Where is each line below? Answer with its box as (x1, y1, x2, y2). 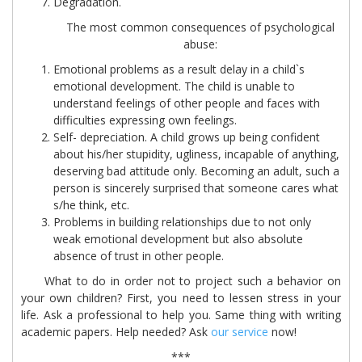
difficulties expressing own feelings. (53, 112, 237, 128)
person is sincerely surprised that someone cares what (53, 180, 339, 196)
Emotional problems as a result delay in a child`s (53, 61, 305, 77)
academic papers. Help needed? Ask (21, 324, 211, 339)
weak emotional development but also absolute (53, 231, 303, 246)
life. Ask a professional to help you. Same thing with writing (21, 307, 341, 322)
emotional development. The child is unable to (53, 78, 295, 94)
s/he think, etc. (53, 197, 129, 213)
